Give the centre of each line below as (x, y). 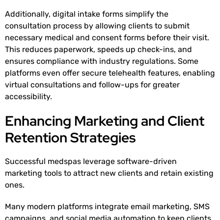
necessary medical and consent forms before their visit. (107, 38)
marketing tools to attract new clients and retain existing (109, 173)
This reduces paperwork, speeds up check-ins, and (98, 50)
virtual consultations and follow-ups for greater (92, 85)
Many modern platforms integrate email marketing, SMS (107, 207)
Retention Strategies (70, 138)
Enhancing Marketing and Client (105, 121)
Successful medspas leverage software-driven (91, 162)
